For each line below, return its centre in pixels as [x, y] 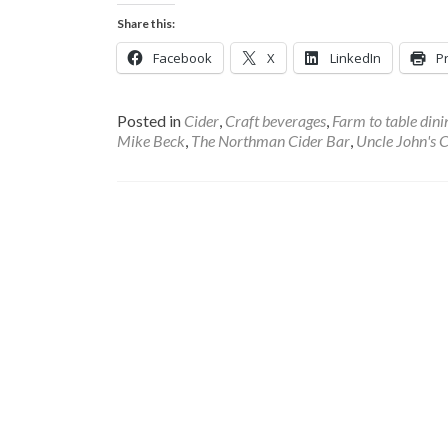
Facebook [182, 58]
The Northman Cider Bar [270, 140]
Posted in [150, 120]
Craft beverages [275, 120]
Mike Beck [151, 140]
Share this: [146, 23]
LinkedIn [355, 58]
